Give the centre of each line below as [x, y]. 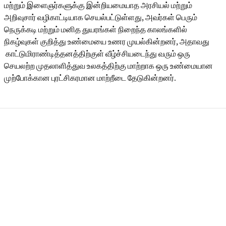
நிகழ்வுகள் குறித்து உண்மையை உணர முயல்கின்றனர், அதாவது [107, 41]
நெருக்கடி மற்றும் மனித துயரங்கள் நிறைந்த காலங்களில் [96, 29]
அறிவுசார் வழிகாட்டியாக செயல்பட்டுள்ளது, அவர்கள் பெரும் [101, 17]
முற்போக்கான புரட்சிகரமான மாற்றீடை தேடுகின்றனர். [90, 78]
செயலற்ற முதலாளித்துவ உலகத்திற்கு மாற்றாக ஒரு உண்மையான [108, 66]
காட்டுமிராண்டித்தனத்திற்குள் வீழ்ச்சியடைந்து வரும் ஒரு [97, 53]
